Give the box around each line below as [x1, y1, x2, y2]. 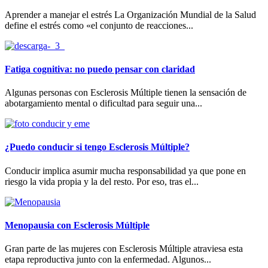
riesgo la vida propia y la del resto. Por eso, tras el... [5, 176, 199, 187]
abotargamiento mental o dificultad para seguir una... [5, 98, 202, 109]
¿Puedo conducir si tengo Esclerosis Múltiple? [5, 142, 190, 153]
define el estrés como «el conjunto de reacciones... [5, 20, 193, 31]
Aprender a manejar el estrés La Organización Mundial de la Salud [5, 9, 256, 20]
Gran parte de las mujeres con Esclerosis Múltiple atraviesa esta [5, 243, 243, 254]
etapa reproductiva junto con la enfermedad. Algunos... [5, 254, 211, 265]
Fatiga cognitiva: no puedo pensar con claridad [5, 63, 195, 74]
